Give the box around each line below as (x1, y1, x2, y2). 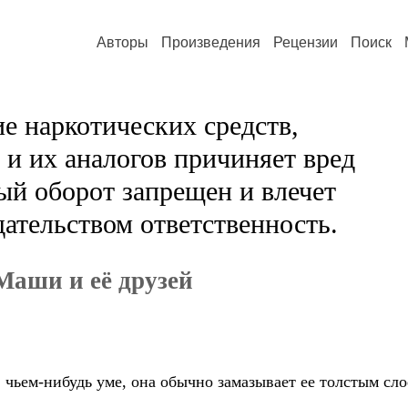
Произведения (161, 35, 260, 50)
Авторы (97, 35, 148, 50)
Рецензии (273, 35, 338, 50)
